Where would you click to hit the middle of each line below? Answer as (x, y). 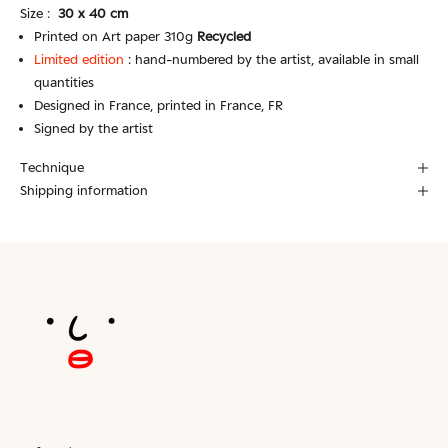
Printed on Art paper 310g (113, 36)
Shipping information (84, 190)
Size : (37, 13)
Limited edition (81, 59)
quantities (64, 82)
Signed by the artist (93, 128)
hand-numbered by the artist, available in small (277, 59)
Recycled (224, 36)
